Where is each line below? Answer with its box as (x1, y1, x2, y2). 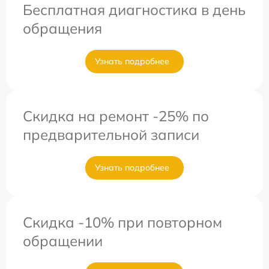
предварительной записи (23, 125, 199, 144)
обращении (23, 232, 103, 250)
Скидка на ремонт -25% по (23, 107, 209, 125)
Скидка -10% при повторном (23, 213, 222, 231)
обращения (23, 19, 102, 37)
